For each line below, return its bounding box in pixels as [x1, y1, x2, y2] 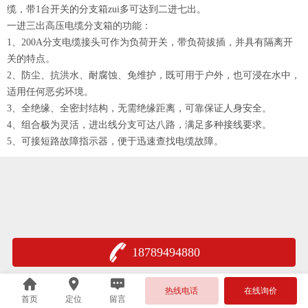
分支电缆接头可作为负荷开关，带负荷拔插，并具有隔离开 [43, 37, 293, 47]
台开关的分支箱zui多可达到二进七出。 [41, 4, 206, 14]
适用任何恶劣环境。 [7, 87, 93, 97]
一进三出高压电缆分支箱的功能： [7, 21, 151, 31]
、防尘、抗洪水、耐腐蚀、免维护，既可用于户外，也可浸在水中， [12, 70, 300, 80]
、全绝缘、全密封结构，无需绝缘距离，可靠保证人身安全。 [12, 103, 272, 113]
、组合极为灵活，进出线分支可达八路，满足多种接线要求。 [12, 120, 272, 130]
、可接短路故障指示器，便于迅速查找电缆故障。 [12, 136, 223, 146]
